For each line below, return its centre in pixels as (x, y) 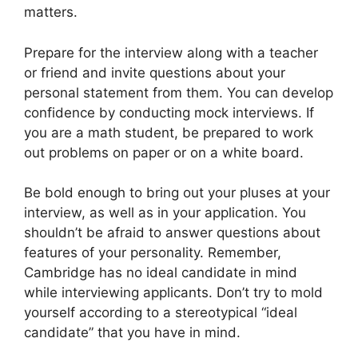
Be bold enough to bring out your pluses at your (177, 193)
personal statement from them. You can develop (179, 92)
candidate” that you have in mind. (132, 333)
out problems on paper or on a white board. (164, 152)
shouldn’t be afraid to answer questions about (172, 233)
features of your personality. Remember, (153, 253)
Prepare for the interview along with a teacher (171, 52)
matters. (51, 12)
